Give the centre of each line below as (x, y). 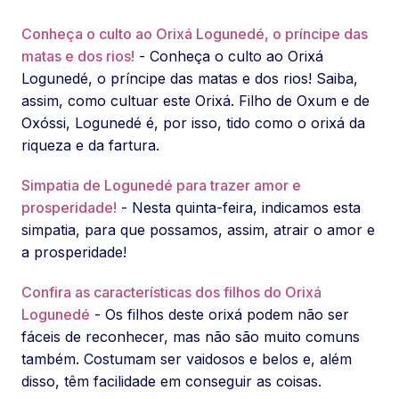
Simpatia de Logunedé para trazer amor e (161, 185)
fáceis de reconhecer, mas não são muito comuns (191, 337)
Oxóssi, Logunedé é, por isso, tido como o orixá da (193, 123)
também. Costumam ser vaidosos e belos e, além (187, 359)
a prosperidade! (74, 252)
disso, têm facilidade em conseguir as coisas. (171, 381)
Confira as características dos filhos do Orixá (171, 292)
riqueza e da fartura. (90, 145)
